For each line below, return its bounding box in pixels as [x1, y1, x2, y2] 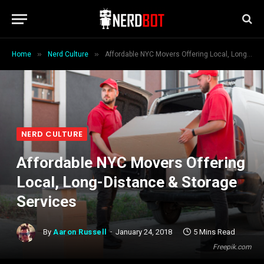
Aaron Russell [53, 227, 107, 237]
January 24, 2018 [115, 227, 172, 237]
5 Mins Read [193, 227, 235, 237]
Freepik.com [213, 243, 252, 251]
